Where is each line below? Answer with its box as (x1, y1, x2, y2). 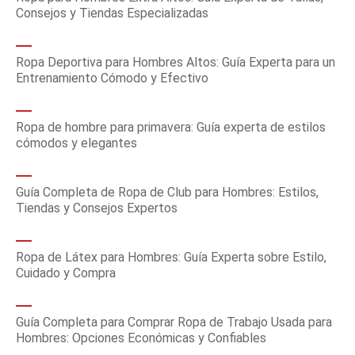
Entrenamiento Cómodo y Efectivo (16, 71, 208, 86)
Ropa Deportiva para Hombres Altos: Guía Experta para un (16, 55, 335, 70)
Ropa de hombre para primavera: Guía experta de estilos (16, 120, 326, 135)
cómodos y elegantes (16, 136, 137, 151)
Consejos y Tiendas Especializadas (16, 6, 208, 21)
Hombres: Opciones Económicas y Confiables (16, 330, 266, 345)
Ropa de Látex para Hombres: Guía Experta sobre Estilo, (16, 250, 326, 265)
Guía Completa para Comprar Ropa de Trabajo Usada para (16, 315, 332, 330)
